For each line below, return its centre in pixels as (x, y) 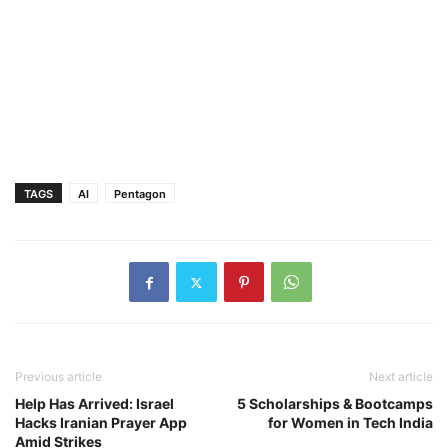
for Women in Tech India (350, 423)
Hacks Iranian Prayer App (101, 423)
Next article (401, 377)
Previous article (58, 377)
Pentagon (140, 194)
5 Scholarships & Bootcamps (335, 404)
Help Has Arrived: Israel (94, 404)
